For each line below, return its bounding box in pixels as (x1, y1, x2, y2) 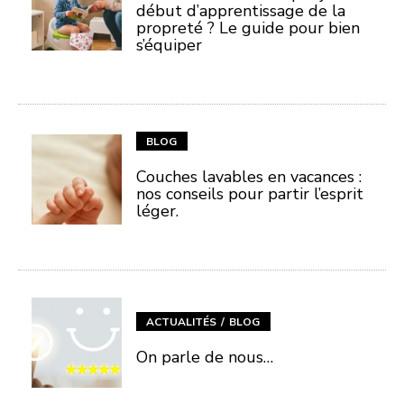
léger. (136, 200, 179, 222)
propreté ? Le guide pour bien (136, 17, 360, 39)
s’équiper (136, 34, 202, 56)
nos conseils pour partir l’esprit (136, 183, 363, 205)
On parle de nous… (136, 346, 273, 368)
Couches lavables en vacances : (136, 166, 362, 188)
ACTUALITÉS (146, 315, 216, 329)
